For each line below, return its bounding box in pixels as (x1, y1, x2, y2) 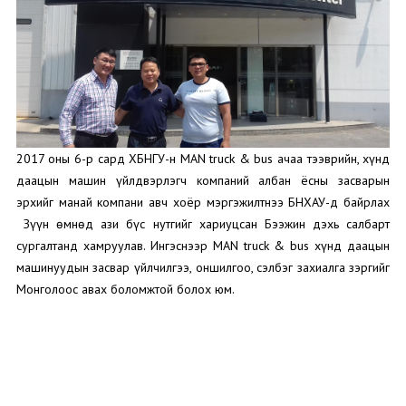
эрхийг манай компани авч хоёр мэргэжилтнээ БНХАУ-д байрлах (15, 193, 391, 210)
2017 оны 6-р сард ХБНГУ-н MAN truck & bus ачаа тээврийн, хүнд (15, 150, 391, 167)
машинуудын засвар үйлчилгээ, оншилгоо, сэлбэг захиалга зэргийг (15, 258, 391, 275)
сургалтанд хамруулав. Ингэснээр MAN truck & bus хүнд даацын (15, 237, 391, 254)
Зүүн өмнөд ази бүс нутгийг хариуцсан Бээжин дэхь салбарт (15, 215, 391, 232)
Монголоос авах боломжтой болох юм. (15, 280, 235, 297)
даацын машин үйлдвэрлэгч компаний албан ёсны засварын (15, 171, 391, 188)
